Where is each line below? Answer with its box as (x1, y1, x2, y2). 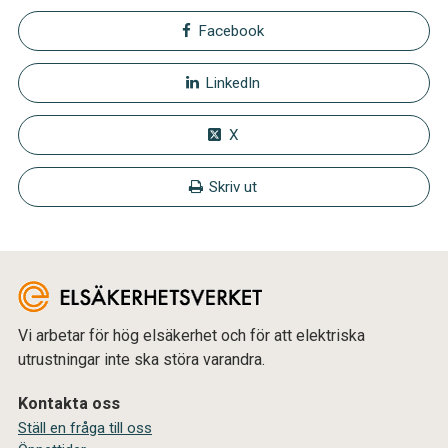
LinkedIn (205, 73, 260, 92)
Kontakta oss (18, 393, 120, 413)
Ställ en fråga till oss (18, 418, 152, 437)
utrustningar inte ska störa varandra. (18, 349, 265, 369)
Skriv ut (209, 177, 257, 196)
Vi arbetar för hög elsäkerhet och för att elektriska (18, 325, 365, 345)
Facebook (197, 21, 264, 40)
